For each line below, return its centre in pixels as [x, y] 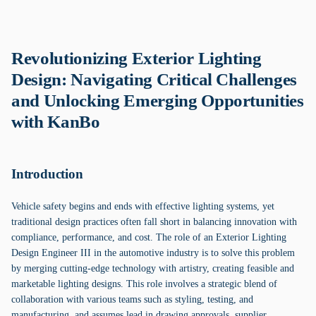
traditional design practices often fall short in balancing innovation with [154, 222]
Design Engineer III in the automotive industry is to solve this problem [153, 253]
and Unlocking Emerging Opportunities [158, 101]
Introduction [47, 174]
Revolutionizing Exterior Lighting [136, 58]
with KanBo [56, 122]
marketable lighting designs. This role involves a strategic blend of [144, 284]
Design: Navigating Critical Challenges [154, 79]
